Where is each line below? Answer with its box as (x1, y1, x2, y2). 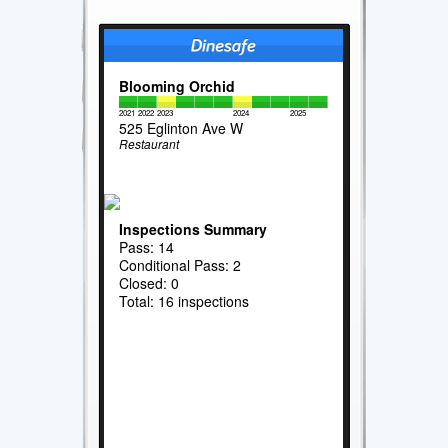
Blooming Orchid (119, 76, 236, 97)
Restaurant (119, 135, 180, 153)
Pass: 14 (119, 236, 175, 257)
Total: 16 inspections (119, 290, 250, 311)
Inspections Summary (119, 218, 268, 239)
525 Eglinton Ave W (119, 118, 244, 139)
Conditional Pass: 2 (119, 254, 242, 275)
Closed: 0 (119, 272, 180, 293)
